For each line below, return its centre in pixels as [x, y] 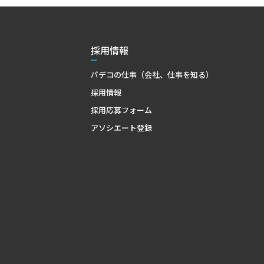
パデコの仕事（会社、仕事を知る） [152, 74]
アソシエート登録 [121, 127]
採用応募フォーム [121, 110]
